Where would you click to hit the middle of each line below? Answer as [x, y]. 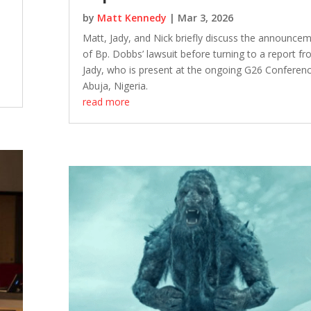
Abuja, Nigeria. [116, 86]
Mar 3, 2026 [206, 18]
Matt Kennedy [132, 18]
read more [107, 102]
